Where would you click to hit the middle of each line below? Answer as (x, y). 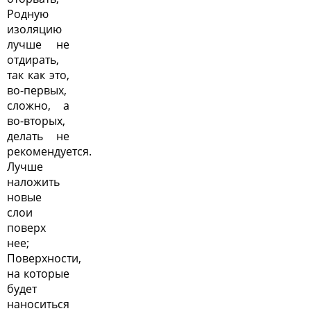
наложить (33, 182)
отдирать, (33, 59)
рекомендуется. (49, 151)
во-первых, (37, 90)
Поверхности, (44, 258)
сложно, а (38, 105)
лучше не (38, 44)
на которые (38, 273)
